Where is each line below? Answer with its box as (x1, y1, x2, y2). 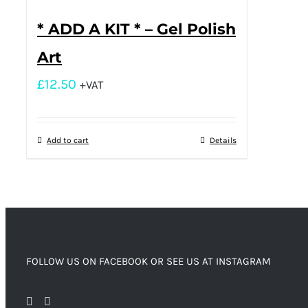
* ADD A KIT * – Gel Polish (37, 19, 236, 38)
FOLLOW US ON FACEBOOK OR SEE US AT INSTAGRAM (26, 254, 271, 267)
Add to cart (47, 135, 89, 145)
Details (210, 135, 236, 145)
